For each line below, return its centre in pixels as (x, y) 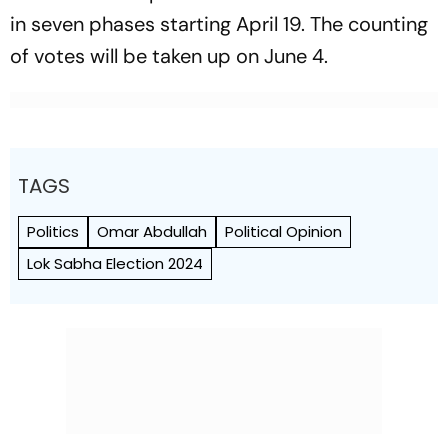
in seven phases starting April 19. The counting (219, 23)
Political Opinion (283, 231)
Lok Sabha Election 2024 (115, 263)
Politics (53, 231)
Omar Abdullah (152, 231)
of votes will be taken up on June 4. (169, 55)
